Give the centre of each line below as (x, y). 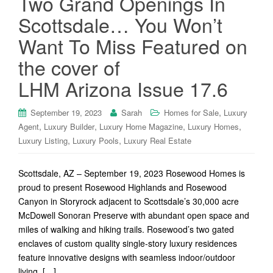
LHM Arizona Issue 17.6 (123, 88)
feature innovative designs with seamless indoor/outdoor (127, 257)
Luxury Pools (96, 140)
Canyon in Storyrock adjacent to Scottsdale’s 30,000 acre (129, 201)
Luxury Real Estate (158, 140)
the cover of (69, 67)
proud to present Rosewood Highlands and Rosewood (122, 187)
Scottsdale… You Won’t (120, 24)
